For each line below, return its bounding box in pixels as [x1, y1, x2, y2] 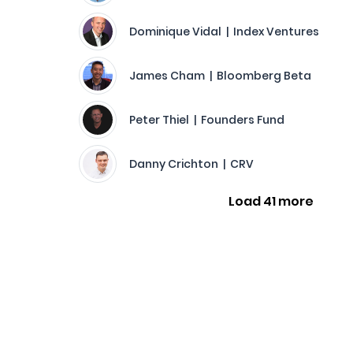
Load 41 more [229, 192, 314, 210]
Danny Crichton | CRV [129, 156, 254, 172]
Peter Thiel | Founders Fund [129, 112, 284, 128]
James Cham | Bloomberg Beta [129, 68, 311, 84]
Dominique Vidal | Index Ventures [129, 24, 319, 39]
